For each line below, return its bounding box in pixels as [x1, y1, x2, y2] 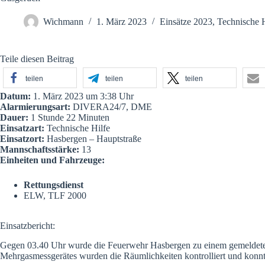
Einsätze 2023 [160, 17, 212, 27]
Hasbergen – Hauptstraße [44, 134, 141, 144]
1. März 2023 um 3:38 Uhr [31, 91, 134, 101]
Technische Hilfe [44, 123, 110, 133]
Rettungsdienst [24, 180, 83, 190]
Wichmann [43, 17, 83, 27]
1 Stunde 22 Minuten [28, 112, 109, 122]
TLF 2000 [48, 190, 86, 201]
